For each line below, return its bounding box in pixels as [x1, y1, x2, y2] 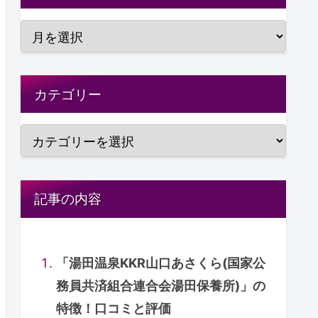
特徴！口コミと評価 [56, 301, 172, 317]
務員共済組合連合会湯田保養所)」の [56, 278, 266, 294]
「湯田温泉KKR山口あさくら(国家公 [56, 256, 266, 271]
